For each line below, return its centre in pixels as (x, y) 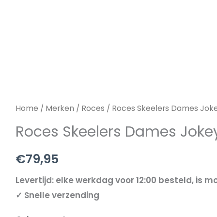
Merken (60, 108)
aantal (29, 38)
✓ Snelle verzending (57, 195)
